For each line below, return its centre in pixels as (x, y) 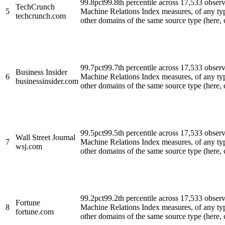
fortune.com (35, 211)
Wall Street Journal (45, 137)
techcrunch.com (41, 16)
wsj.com (29, 146)
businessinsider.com (47, 81)
